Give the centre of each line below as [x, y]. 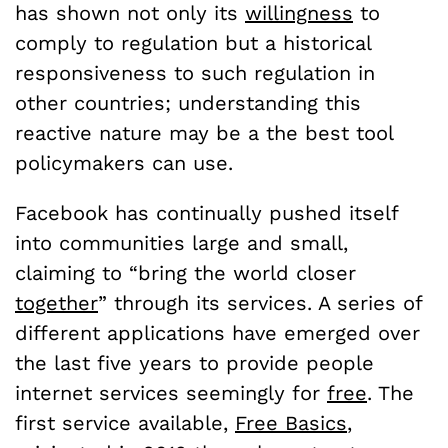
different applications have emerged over [217, 332]
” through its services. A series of [260, 302]
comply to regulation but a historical [193, 42]
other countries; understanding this [188, 102]
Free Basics [291, 422]
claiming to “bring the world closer [185, 272]
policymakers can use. [124, 162]
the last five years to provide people [194, 362]
